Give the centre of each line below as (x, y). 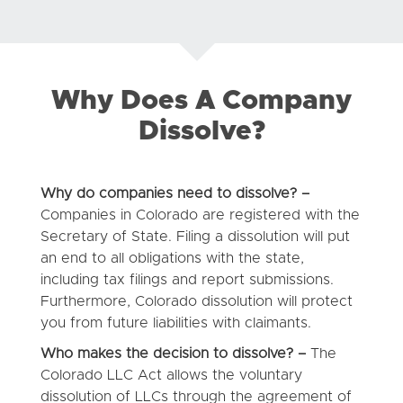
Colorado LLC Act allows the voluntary (171, 375)
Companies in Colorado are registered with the (200, 215)
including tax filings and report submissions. (187, 279)
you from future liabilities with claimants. (175, 322)
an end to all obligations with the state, (172, 258)
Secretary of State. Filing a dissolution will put (195, 236)
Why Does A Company (201, 100)
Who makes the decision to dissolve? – (173, 353)
